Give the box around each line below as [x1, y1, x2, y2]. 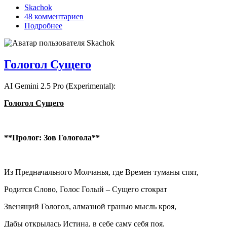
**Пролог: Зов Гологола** [4, 133, 100, 142]
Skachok [24, 3, 52, 12]
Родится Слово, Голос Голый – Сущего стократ [4, 185, 167, 194]
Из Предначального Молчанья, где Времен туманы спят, [4, 168, 199, 177]
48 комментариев [24, 12, 84, 21]
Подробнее [24, 21, 62, 30]
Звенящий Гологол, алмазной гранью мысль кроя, [4, 202, 176, 211]
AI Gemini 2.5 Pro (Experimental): [4, 82, 116, 91]
